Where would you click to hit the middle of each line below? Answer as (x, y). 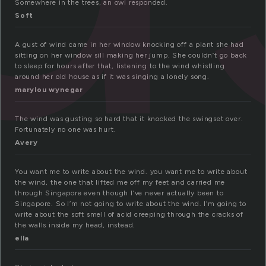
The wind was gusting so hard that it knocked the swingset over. (129, 119)
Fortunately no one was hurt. (66, 130)
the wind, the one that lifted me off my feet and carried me (120, 183)
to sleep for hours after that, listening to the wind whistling (120, 66)
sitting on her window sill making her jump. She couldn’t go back (131, 56)
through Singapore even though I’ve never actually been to (119, 193)
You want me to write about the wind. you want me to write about (131, 172)
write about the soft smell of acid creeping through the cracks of (129, 215)
